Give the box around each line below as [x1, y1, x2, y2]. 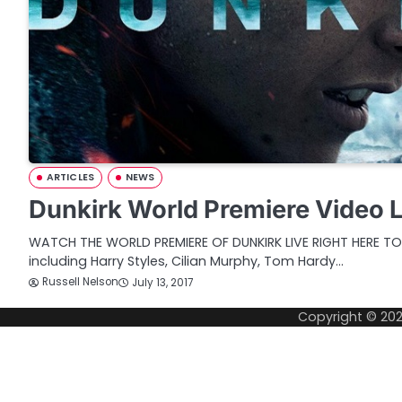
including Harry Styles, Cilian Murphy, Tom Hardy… [29, 252, 344, 270]
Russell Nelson [42, 275, 118, 289]
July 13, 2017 [132, 275, 193, 290]
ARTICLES [47, 170, 94, 184]
